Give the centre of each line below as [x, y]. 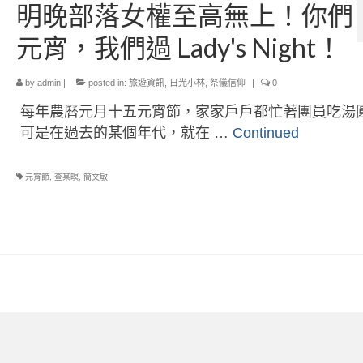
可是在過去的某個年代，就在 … [126, 133]
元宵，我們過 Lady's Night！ [179, 47]
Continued [265, 133]
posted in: [107, 83]
